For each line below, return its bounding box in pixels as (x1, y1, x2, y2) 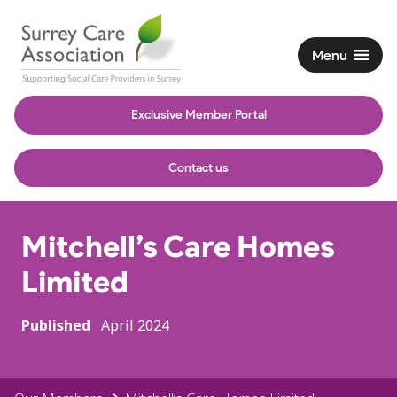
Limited (21, 264, 128, 301)
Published (21, 315, 90, 336)
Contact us (168, 159, 229, 175)
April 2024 (101, 315, 169, 336)
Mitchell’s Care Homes (21, 229, 335, 266)
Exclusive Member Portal (130, 106, 267, 123)
